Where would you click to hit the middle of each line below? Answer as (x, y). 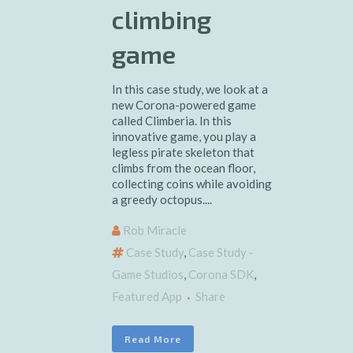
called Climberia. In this (172, 121)
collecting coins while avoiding (192, 184)
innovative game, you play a (184, 137)
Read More (153, 339)
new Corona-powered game (184, 105)
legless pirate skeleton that (183, 152)
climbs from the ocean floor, (184, 168)
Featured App (147, 297)
